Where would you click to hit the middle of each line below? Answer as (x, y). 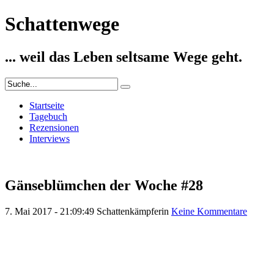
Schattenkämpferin (133, 211)
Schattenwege (62, 24)
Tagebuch (48, 116)
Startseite (47, 105)
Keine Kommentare (209, 211)
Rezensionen (54, 127)
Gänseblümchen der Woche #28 (104, 185)
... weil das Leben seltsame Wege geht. (124, 57)
